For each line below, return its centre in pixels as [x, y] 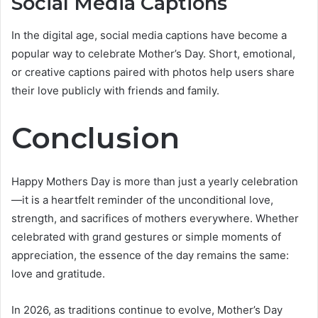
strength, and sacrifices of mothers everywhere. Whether [155, 219]
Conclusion [95, 137]
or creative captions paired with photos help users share [153, 72]
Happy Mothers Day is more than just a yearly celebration [155, 182]
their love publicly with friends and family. [115, 90]
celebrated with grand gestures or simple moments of [146, 237]
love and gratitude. [58, 274]
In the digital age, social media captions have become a [149, 35]
